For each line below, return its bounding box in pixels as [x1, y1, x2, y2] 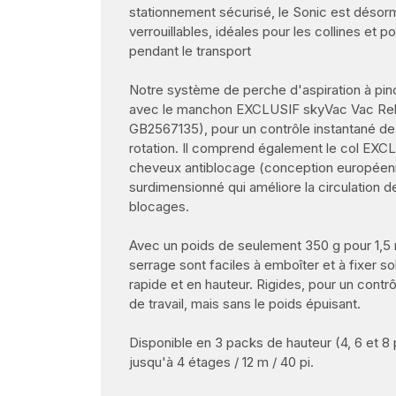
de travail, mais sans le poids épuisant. [129, 295, 361, 313]
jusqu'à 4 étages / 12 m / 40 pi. [129, 354, 314, 371]
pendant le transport [129, 42, 251, 60]
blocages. [129, 198, 189, 216]
